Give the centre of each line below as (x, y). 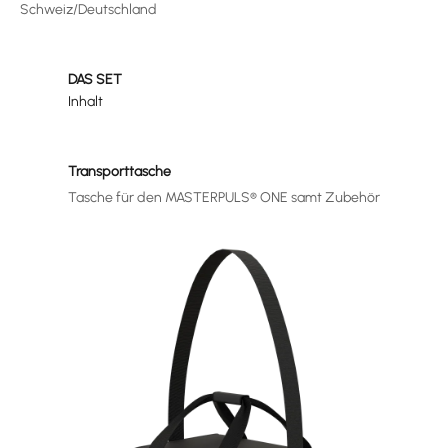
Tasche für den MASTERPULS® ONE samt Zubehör (224, 197)
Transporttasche (119, 171)
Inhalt (85, 101)
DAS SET (95, 79)
